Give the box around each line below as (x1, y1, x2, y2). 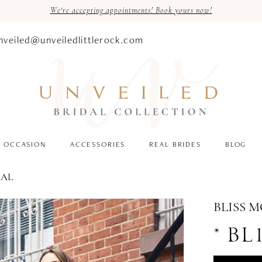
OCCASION (4, 139, 46, 150)
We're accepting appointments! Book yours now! (50, 6, 212, 15)
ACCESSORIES (70, 139, 126, 150)
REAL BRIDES (149, 139, 201, 150)
